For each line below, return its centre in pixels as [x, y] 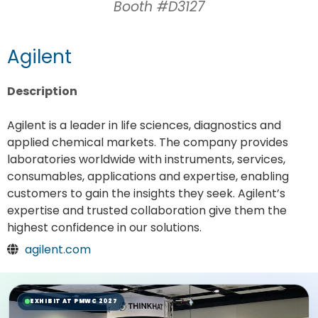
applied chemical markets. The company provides [148, 143]
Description [42, 91]
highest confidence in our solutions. [104, 228]
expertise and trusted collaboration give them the [147, 211]
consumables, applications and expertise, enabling [148, 177]
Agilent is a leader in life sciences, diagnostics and [144, 126]
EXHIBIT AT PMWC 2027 [74, 301]
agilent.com [58, 250]
